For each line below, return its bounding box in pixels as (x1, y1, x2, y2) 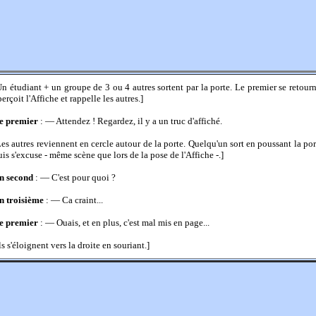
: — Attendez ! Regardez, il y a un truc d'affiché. (38, 116, 222, 126)
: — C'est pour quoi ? (33, 172, 116, 183)
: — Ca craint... (44, 195, 103, 205)
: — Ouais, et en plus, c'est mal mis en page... (38, 217, 209, 228)
